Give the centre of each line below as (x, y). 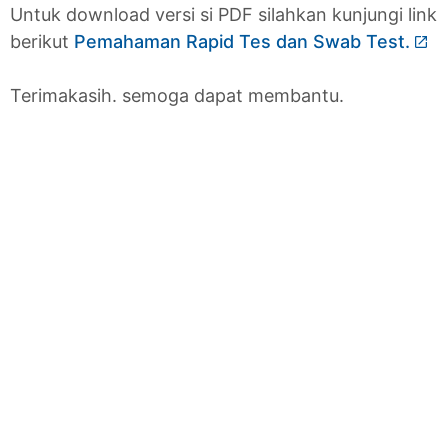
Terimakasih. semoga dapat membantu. (177, 95)
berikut (42, 41)
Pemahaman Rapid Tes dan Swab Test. (242, 41)
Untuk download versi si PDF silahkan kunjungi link (223, 14)
